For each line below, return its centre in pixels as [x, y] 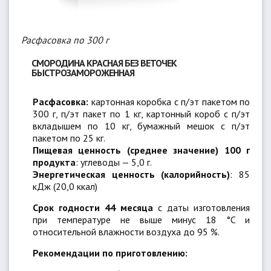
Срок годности [66, 207]
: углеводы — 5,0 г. [114, 162]
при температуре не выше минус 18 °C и [141, 220]
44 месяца [129, 207]
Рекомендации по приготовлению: [110, 253]
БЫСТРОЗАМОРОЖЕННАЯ [83, 73]
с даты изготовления [201, 207]
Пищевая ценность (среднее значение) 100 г [141, 150]
